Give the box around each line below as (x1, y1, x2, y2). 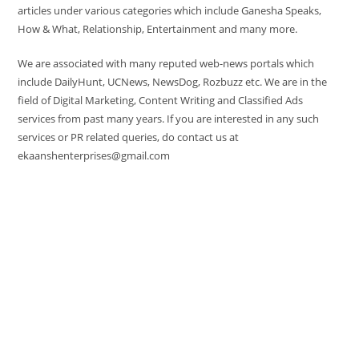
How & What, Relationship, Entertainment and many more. (18, 21, 298, 36)
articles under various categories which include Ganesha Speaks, (18, 2, 322, 18)
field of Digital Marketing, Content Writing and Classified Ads (18, 92, 304, 107)
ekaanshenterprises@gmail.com (18, 147, 171, 163)
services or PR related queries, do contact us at (18, 129, 240, 144)
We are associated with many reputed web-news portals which (18, 55, 315, 71)
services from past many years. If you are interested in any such (18, 111, 320, 126)
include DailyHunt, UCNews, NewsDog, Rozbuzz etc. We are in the (18, 74, 328, 89)
